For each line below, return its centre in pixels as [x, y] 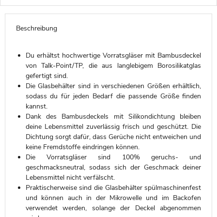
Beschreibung [36, 28]
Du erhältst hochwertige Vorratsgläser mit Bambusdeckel [113, 56]
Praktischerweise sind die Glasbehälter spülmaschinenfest [113, 188]
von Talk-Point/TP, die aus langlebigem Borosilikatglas [113, 66]
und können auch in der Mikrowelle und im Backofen [113, 198]
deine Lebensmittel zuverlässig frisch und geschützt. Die [113, 127]
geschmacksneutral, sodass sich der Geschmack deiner [113, 168]
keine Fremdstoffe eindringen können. [82, 147]
